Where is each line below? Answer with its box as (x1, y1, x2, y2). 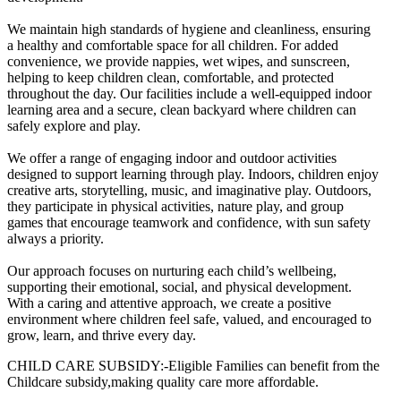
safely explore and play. (7, 117, 141, 133)
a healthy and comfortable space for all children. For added (7, 37, 338, 53)
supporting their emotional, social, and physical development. (7, 278, 352, 294)
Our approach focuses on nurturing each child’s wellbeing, (7, 262, 337, 278)
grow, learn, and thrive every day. (7, 327, 196, 343)
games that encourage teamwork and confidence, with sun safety (7, 214, 371, 230)
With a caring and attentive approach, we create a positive (7, 294, 331, 311)
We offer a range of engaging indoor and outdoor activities (7, 149, 337, 166)
